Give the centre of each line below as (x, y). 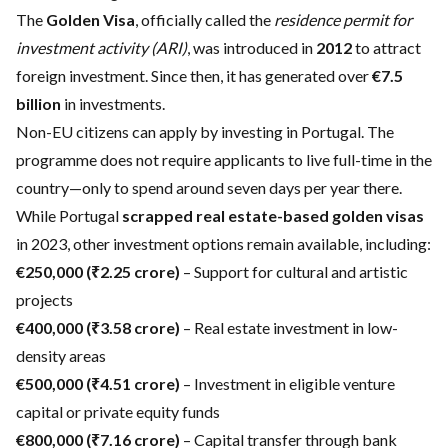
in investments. (113, 103)
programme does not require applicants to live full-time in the (224, 159)
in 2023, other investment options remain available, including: (223, 243)
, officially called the (204, 19)
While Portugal (69, 215)
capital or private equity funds (118, 411)
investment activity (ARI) (101, 47)
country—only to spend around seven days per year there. (209, 187)
